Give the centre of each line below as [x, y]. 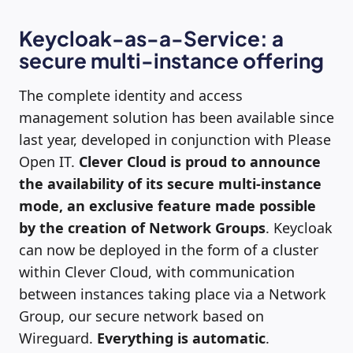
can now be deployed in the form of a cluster [169, 249]
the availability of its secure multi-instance [170, 183]
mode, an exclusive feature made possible [167, 205]
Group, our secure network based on [141, 316]
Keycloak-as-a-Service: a [151, 38]
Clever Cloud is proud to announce [200, 161]
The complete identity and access [131, 95]
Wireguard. [58, 338]
